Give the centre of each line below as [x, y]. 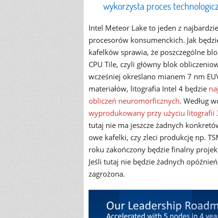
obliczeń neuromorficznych [134, 101]
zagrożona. [107, 174]
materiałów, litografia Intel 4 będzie [149, 89]
